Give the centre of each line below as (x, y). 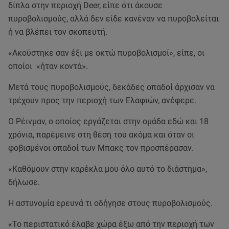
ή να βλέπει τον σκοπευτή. (58, 32)
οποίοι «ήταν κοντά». (48, 66)
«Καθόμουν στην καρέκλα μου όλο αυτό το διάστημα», (108, 169)
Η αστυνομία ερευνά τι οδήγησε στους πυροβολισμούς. (110, 203)
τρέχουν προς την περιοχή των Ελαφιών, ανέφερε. (103, 101)
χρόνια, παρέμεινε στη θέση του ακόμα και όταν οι (101, 135)
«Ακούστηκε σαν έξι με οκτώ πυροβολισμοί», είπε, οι (106, 53)
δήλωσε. (24, 182)
